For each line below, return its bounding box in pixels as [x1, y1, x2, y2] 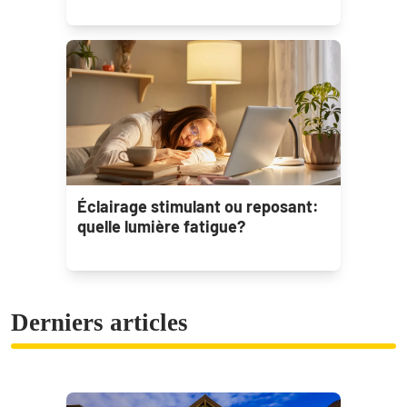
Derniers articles [11, 309, 188, 337]
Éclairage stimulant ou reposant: [77, 196, 319, 217]
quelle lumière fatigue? [77, 216, 245, 237]
